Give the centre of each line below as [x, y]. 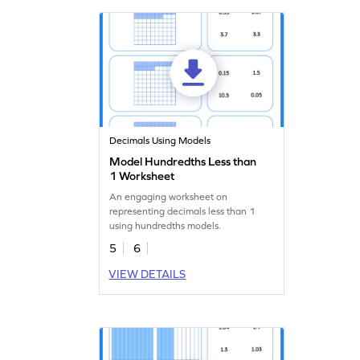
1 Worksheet [142, 176]
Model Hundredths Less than [183, 161]
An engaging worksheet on [169, 196]
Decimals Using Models [160, 140]
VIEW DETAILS [147, 274]
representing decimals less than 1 [183, 211]
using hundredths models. [166, 225]
